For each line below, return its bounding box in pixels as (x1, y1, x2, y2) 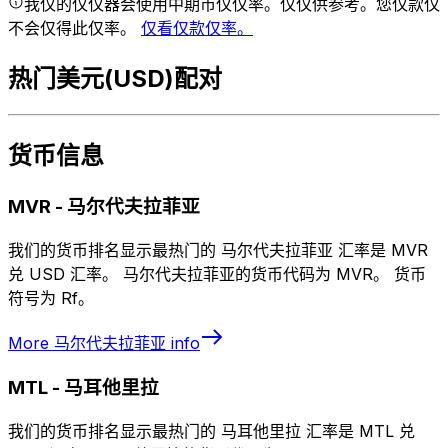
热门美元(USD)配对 (8, 64, 222, 94)
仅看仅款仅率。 (141, 18, 253, 39)
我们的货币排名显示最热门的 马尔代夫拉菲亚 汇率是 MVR (8, 239, 428, 260)
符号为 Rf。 (8, 287, 94, 308)
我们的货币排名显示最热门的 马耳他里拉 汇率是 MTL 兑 (8, 421, 415, 442)
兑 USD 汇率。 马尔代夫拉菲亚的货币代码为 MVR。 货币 (8, 263, 426, 284)
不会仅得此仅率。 (8, 18, 141, 39)
